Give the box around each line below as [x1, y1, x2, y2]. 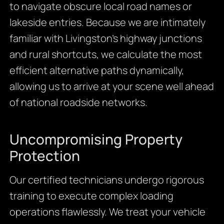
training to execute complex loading [9, 189, 173, 203]
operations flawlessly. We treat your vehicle [9, 205, 205, 219]
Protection [9, 146, 80, 165]
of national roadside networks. [9, 95, 147, 109]
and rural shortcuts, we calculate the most [9, 47, 202, 61]
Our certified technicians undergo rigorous [9, 173, 204, 187]
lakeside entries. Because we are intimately [9, 15, 205, 29]
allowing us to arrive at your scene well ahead [9, 79, 214, 93]
